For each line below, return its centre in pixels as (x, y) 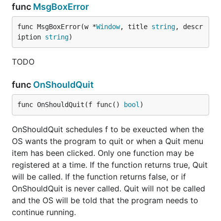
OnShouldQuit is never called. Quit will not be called (109, 188)
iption (31, 37)
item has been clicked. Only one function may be (103, 153)
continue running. (44, 212)
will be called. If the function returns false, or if (99, 177)
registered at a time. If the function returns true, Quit (110, 165)
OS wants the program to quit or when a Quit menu (108, 141)
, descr (189, 27)
